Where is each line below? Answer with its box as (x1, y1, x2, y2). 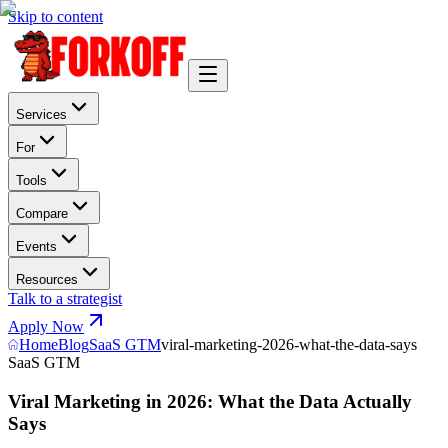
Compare (16, 206, 68, 221)
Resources (16, 272, 78, 287)
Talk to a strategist (8, 290, 122, 307)
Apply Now (8, 318, 84, 335)
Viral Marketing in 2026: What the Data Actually (8, 390, 412, 412)
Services (16, 107, 67, 122)
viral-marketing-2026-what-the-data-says (161, 336, 417, 353)
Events (16, 239, 57, 254)
